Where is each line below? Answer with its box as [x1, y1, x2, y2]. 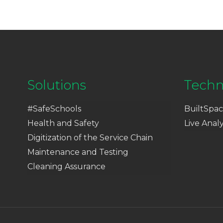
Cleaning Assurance [27, 162, 106, 171]
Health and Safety [27, 118, 99, 128]
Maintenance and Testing [27, 147, 128, 157]
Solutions [27, 77, 86, 93]
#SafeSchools [27, 104, 81, 113]
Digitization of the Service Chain [27, 133, 153, 142]
